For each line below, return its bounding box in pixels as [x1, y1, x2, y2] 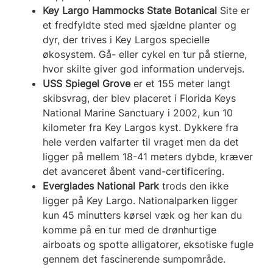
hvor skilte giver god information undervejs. [43, 62, 244, 75]
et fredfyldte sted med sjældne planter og [43, 18, 236, 31]
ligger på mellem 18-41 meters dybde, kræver [43, 150, 253, 163]
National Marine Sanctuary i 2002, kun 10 [43, 106, 233, 119]
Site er [217, 4, 250, 16]
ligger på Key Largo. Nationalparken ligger [43, 194, 238, 207]
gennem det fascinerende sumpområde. [43, 252, 225, 265]
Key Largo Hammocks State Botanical [43, 4, 217, 16]
